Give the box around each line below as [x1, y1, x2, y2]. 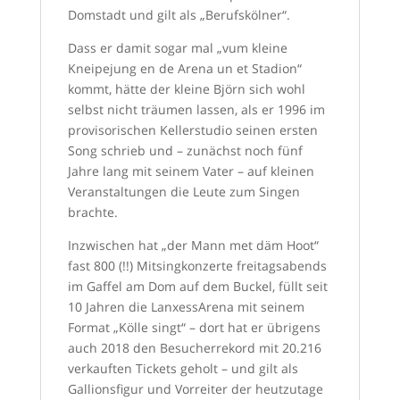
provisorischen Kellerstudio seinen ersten [67, 121, 318, 138]
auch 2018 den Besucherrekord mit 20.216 [67, 339, 321, 356]
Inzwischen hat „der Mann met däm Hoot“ [67, 237, 319, 254]
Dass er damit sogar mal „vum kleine [67, 39, 287, 56]
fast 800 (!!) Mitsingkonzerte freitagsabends [67, 257, 327, 274]
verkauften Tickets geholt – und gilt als [67, 360, 298, 377]
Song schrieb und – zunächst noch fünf [67, 142, 303, 159]
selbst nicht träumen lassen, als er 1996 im [67, 101, 325, 118]
